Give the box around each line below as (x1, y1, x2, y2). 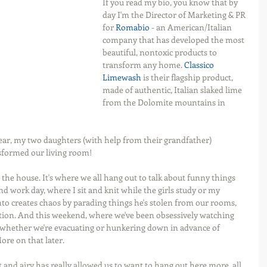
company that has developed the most (103, 34, 246, 45)
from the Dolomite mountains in (103, 97, 227, 108)
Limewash (103, 72, 141, 83)
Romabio (116, 21, 150, 33)
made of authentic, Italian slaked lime (103, 84, 244, 95)
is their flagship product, (141, 72, 235, 83)
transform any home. (103, 59, 184, 70)
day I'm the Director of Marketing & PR (103, 9, 247, 20)
